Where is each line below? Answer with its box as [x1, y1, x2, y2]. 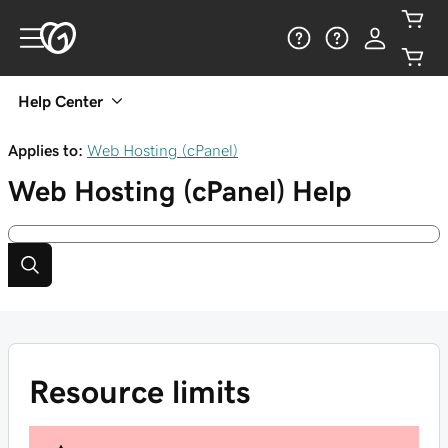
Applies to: [8, 142, 83, 158]
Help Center [18, 93, 103, 109]
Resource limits [29, 376, 251, 408]
